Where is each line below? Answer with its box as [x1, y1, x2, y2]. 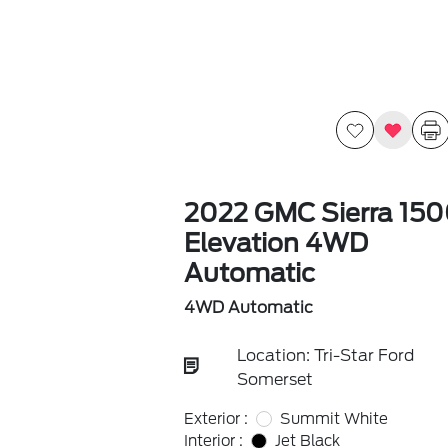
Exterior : [183, 410, 248, 428]
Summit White [279, 410, 388, 428]
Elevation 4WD [183, 228, 368, 258]
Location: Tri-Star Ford [236, 346, 414, 365]
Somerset [236, 370, 313, 389]
